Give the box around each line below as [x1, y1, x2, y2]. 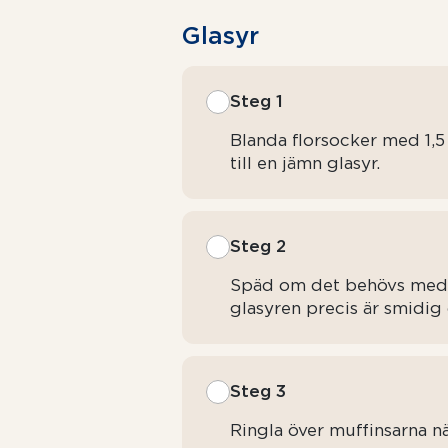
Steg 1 [230, 91, 284, 111]
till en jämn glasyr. [230, 153, 381, 173]
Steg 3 [230, 381, 287, 401]
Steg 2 [230, 236, 287, 256]
